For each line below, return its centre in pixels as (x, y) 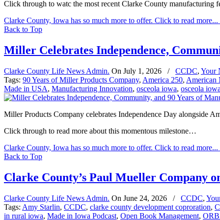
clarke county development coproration (150, 207)
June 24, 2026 (145, 198)
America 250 (163, 80)
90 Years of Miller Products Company (81, 80)
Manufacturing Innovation (92, 89)
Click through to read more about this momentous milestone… (100, 131)
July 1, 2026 (142, 71)
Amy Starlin (41, 207)
